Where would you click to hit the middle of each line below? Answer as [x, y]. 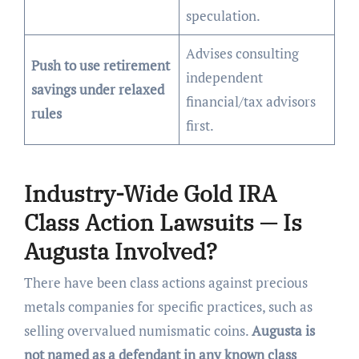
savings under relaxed [98, 90]
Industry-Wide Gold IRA [150, 193]
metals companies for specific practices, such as [168, 307]
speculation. [224, 16]
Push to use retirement [101, 66]
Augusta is [283, 331]
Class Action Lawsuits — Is [163, 222]
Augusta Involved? [120, 251]
